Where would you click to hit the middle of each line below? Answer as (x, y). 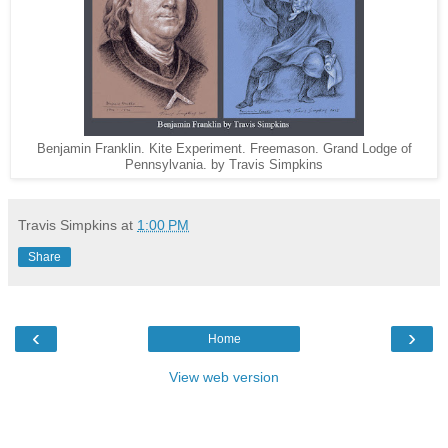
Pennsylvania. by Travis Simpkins (224, 165)
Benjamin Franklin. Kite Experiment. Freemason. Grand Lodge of (224, 149)
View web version (224, 377)
